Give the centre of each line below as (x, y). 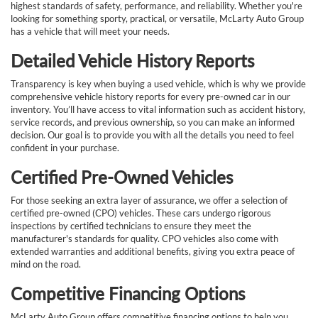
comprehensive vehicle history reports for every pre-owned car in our (150, 97)
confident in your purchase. (65, 148)
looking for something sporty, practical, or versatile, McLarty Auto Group (157, 19)
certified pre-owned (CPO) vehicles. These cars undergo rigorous (141, 213)
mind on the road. (46, 264)
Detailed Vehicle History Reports (132, 61)
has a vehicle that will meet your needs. (90, 32)
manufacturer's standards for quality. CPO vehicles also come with (144, 239)
